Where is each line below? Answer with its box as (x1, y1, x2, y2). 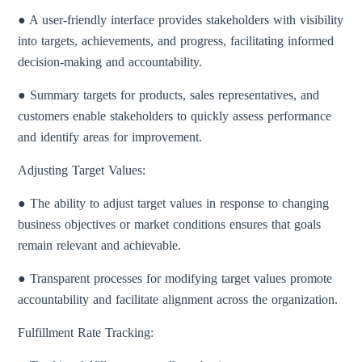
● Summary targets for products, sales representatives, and (18, 88, 320, 102)
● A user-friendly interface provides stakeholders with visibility (18, 13, 344, 27)
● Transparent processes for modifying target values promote (18, 271, 333, 285)
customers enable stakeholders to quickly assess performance (18, 109, 332, 123)
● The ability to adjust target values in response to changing (18, 196, 330, 210)
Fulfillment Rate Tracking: (18, 326, 154, 339)
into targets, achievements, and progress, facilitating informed (18, 34, 335, 48)
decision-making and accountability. (18, 55, 203, 69)
